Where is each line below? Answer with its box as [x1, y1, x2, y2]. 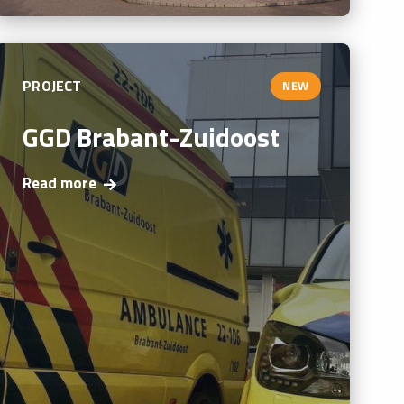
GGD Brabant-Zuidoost [23, 116, 280, 157]
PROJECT [23, 75, 82, 97]
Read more [23, 171, 97, 196]
